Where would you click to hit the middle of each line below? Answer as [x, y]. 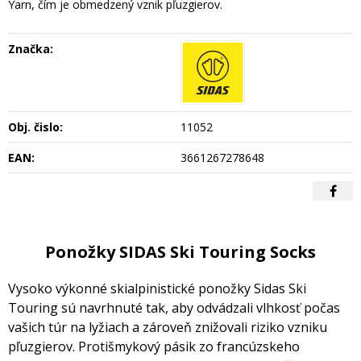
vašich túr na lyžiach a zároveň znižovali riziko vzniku [168, 327]
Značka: [31, 48]
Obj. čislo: [35, 127]
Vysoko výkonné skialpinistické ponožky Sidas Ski [157, 288]
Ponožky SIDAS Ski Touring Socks [180, 251]
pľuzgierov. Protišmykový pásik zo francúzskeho [154, 346]
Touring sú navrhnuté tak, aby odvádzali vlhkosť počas [174, 307]
